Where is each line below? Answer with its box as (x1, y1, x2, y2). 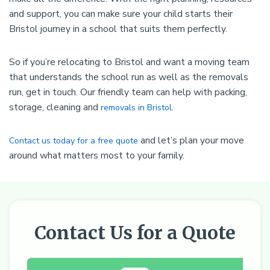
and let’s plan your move (138, 134, 244, 148)
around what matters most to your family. (9, 149, 184, 163)
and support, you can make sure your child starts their (9, 7, 233, 21)
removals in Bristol (101, 102, 172, 114)
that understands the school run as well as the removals (9, 71, 248, 84)
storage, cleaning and (9, 101, 101, 115)
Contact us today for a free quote (9, 135, 138, 147)
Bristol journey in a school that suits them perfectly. (9, 22, 227, 36)
